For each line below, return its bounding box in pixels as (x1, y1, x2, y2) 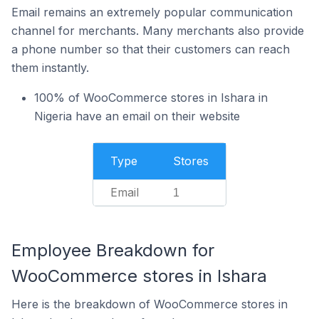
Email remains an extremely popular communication (11, 5, 293, 19)
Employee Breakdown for (11, 240, 214, 261)
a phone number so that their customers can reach (11, 42, 290, 56)
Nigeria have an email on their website (34, 109, 240, 123)
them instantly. (11, 61, 89, 75)
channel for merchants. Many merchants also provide (11, 23, 304, 38)
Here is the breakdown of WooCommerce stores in (11, 297, 288, 311)
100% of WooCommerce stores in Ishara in (34, 90, 268, 105)
